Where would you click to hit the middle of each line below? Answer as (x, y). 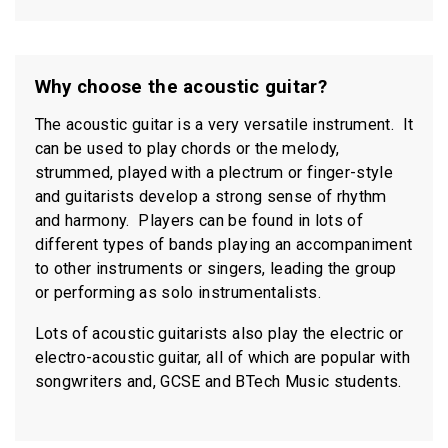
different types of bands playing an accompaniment (223, 244)
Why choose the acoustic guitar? (180, 87)
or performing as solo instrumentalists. (180, 292)
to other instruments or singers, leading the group (215, 268)
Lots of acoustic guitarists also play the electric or (219, 333)
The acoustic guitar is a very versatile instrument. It (224, 124)
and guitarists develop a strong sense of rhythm (210, 196)
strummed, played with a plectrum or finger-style (213, 172)
